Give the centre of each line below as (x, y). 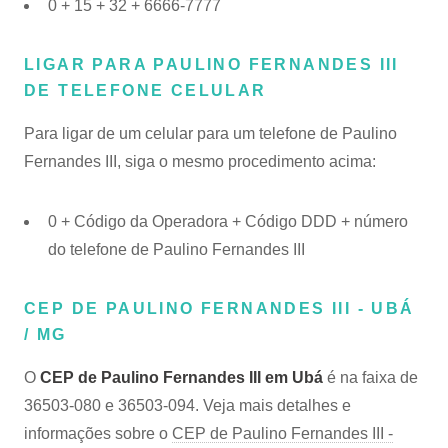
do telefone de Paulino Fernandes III (176, 249)
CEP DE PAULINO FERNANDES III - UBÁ (219, 308)
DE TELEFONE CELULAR (145, 90)
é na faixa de (370, 377)
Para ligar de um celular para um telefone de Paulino (210, 133)
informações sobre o (98, 433)
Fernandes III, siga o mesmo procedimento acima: (200, 161)
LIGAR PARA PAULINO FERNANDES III (211, 64)
